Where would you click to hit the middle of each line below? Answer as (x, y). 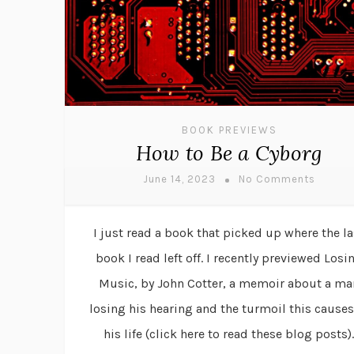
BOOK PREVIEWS (230, 130)
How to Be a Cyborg (229, 153)
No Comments (277, 179)
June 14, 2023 (179, 179)
